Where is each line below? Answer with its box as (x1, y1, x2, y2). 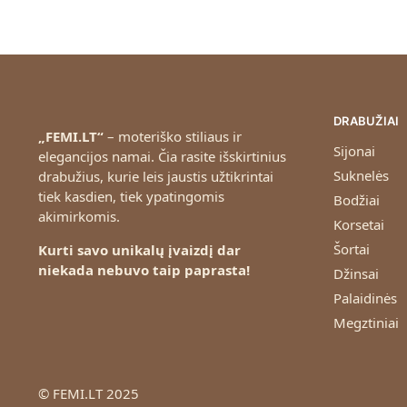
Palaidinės (333, 289, 397, 308)
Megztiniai (333, 313, 399, 333)
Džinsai (333, 264, 379, 283)
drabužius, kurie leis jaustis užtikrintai (37, 166, 273, 185)
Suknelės (333, 166, 389, 185)
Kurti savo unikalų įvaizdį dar (37, 240, 241, 259)
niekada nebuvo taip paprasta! (37, 260, 250, 279)
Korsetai (333, 215, 384, 234)
